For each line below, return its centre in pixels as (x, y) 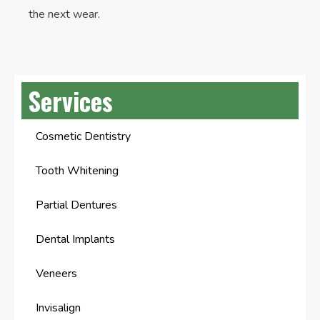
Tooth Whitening (77, 170)
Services (71, 100)
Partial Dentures (76, 205)
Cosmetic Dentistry (83, 136)
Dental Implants (75, 239)
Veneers (56, 273)
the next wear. (64, 14)
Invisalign (58, 307)
